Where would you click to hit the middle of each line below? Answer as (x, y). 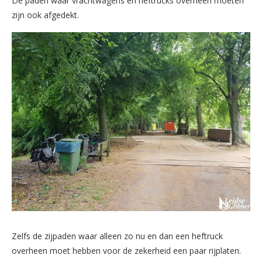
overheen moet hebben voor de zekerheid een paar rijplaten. (126, 250)
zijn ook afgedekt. (45, 15)
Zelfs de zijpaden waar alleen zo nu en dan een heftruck (117, 236)
